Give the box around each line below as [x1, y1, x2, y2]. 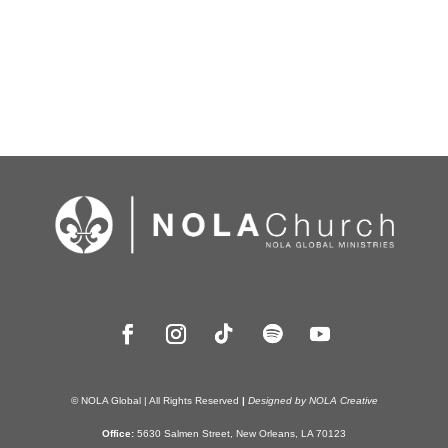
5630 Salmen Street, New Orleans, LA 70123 [134, 427, 346, 439]
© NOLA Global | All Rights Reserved [70, 394, 242, 406]
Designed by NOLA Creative [247, 394, 378, 406]
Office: [102, 427, 134, 439]
